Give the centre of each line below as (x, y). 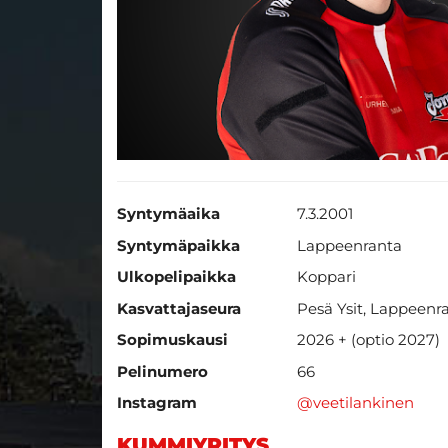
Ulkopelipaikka (176, 277)
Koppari (326, 277)
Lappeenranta (349, 245)
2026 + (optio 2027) (368, 340)
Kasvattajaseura (179, 308)
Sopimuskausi (172, 340)
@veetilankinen (355, 403)
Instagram (157, 403)
